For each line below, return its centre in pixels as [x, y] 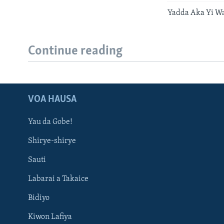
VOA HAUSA [52, 100]
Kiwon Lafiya [50, 217]
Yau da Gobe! [50, 122]
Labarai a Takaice [58, 179]
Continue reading [75, 51]
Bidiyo [39, 198]
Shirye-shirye [52, 141]
